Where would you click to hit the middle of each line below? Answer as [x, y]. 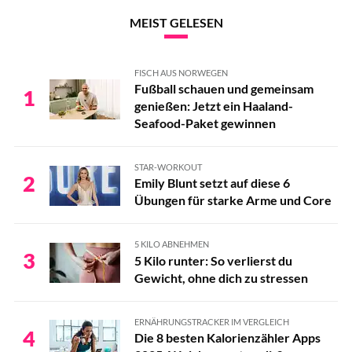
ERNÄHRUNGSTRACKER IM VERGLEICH [211, 321]
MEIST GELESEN [176, 22]
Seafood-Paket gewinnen [205, 123]
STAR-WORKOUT [168, 167]
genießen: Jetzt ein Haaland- [213, 106]
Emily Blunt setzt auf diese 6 [212, 183]
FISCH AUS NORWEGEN [181, 72]
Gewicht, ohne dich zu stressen [221, 277]
